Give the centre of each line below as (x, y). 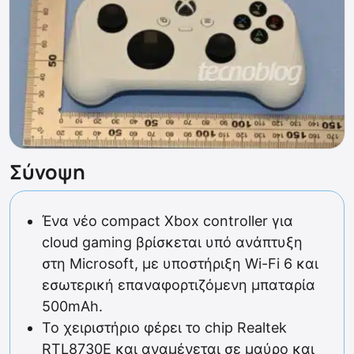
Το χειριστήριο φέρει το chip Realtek (164, 328)
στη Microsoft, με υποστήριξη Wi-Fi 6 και (180, 264)
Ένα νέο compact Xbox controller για (168, 221)
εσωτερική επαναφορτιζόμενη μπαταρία (179, 285)
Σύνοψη (47, 172)
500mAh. (72, 307)
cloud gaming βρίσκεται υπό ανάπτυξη (172, 243)
